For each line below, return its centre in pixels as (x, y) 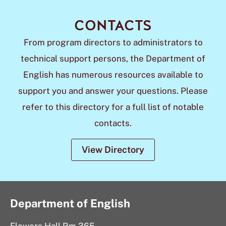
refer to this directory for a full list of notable (113, 107)
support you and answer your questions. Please (113, 91)
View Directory (113, 150)
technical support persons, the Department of (113, 59)
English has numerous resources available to (113, 75)
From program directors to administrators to (113, 42)
